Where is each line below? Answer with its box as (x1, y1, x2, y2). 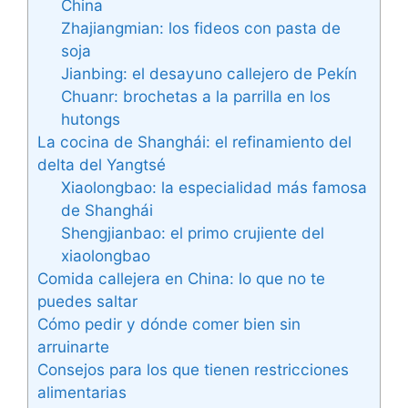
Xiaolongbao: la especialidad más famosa (60, 178, 367, 198)
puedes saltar (37, 291, 138, 311)
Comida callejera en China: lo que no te (37, 269, 325, 289)
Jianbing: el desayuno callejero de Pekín (60, 64, 357, 84)
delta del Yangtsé (37, 155, 166, 175)
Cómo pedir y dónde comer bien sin (37, 314, 301, 334)
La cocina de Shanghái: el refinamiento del (37, 132, 352, 152)
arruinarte (37, 337, 109, 357)
